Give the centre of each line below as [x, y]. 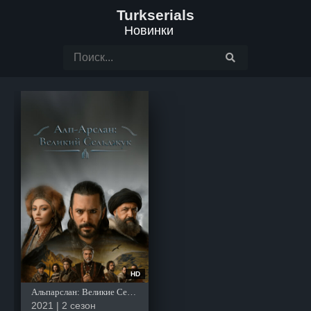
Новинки [149, 31]
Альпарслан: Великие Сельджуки [132, 292]
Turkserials [155, 15]
